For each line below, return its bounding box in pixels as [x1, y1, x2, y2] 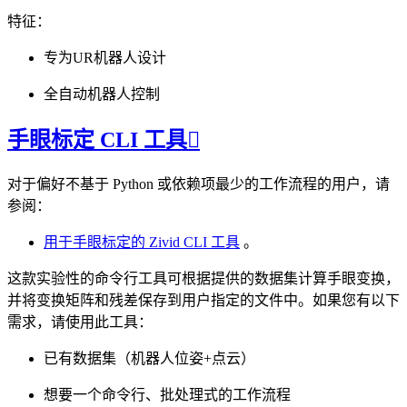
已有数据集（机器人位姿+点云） [44, 350, 255, 366]
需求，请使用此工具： [7, 313, 153, 330]
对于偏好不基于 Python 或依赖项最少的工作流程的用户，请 [7, 175, 390, 192]
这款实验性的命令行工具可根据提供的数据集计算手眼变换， [7, 270, 400, 286]
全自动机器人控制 [44, 85, 160, 102]
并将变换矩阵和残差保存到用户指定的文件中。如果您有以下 [7, 292, 400, 308]
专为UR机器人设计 [44, 49, 166, 65]
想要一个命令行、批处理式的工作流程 [44, 386, 291, 402]
